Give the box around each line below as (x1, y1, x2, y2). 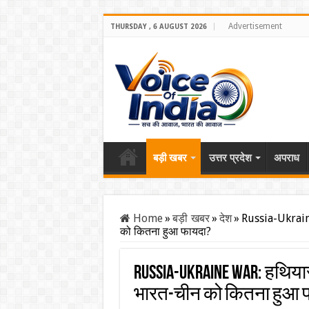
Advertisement (228, 21, 282, 31)
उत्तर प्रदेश (208, 152, 252, 164)
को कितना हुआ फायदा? (119, 225, 211, 238)
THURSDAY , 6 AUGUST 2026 (110, 23, 207, 30)
